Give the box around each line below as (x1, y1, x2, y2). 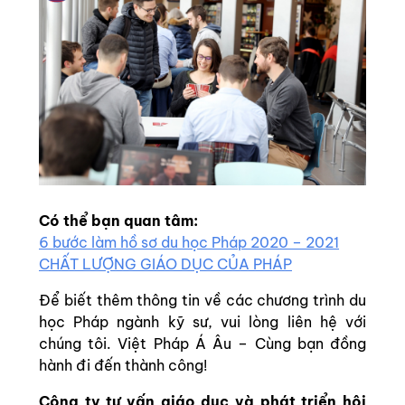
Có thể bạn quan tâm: (39, 211, 198, 230)
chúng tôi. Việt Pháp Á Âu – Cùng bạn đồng (39, 334, 366, 353)
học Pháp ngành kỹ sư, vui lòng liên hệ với (39, 312, 366, 331)
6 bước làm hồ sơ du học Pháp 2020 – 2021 (39, 232, 339, 251)
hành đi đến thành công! (39, 355, 207, 374)
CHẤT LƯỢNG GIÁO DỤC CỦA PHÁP (39, 254, 292, 273)
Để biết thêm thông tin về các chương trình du (39, 290, 366, 309)
